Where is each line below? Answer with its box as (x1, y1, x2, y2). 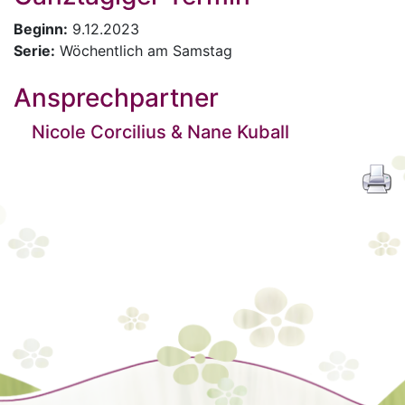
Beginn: (14, 20, 68, 38)
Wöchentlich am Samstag (60, 42, 232, 60)
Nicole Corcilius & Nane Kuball (32, 121, 289, 143)
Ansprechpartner (14, 82, 219, 113)
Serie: (14, 42, 55, 60)
